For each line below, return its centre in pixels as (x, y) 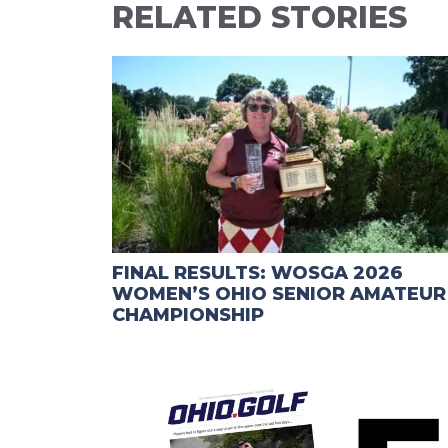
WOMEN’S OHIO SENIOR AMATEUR (279, 294)
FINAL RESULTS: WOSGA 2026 (257, 273)
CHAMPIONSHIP (188, 315)
